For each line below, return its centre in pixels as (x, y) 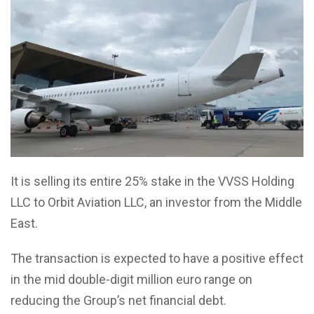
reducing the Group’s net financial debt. (118, 301)
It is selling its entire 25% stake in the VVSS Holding (152, 182)
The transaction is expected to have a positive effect (157, 259)
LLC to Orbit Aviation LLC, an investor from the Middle (156, 203)
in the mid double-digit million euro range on (131, 280)
